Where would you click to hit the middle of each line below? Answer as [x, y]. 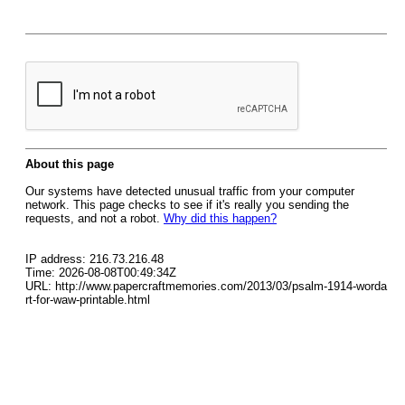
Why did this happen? [220, 218]
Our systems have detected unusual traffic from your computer [190, 191]
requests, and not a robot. [94, 218]
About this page [70, 164]
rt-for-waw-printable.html [88, 300]
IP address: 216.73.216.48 [94, 259]
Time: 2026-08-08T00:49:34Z [101, 273]
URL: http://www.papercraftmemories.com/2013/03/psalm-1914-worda [206, 286]
